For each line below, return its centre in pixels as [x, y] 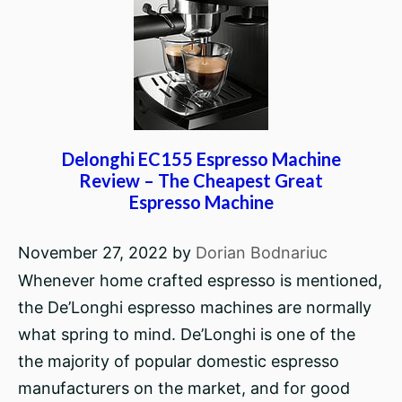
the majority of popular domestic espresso [179, 361]
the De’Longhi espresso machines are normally [195, 307]
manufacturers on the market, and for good [184, 388]
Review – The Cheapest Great [201, 180]
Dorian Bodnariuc [262, 253]
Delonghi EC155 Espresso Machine [201, 159]
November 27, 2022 [93, 253]
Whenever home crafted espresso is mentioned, [200, 280]
